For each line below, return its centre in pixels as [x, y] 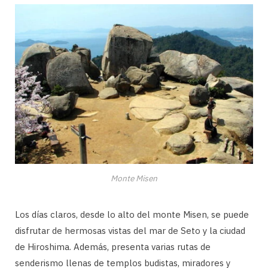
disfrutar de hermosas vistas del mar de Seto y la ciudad [130, 230]
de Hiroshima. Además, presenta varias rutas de [113, 246]
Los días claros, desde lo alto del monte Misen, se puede [132, 214]
